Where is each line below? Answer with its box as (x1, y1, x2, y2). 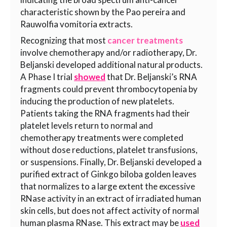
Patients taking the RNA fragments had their (20, 108, 190, 119)
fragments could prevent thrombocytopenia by (20, 84, 198, 94)
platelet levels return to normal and (20, 120, 153, 131)
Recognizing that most (20, 35, 107, 46)
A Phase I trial (20, 71, 74, 82)
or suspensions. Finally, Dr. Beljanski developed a (20, 157, 202, 167)
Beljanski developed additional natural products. (20, 59, 203, 70)
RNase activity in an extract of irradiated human (20, 193, 201, 204)
